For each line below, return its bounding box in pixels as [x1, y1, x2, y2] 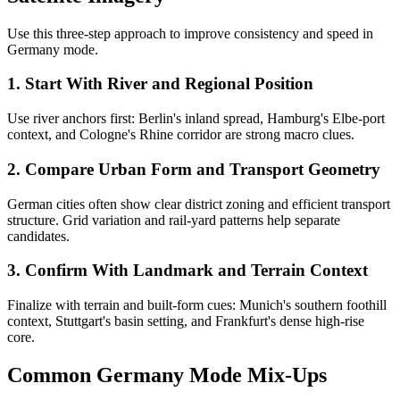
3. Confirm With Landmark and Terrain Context [7, 261, 368, 280]
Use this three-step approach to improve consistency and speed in [7, 25, 373, 41]
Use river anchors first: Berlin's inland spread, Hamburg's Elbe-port [7, 111, 385, 127]
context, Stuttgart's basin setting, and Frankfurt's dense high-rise [7, 312, 364, 329]
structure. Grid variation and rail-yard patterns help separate [7, 212, 340, 228]
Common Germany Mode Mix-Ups [7, 362, 327, 387]
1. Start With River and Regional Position [7, 74, 313, 94]
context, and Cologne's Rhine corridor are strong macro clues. [7, 127, 354, 143]
